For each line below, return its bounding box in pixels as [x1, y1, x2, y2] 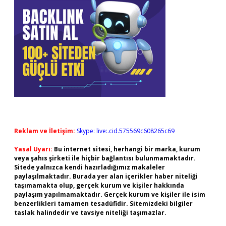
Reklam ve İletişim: [14, 127, 75, 135]
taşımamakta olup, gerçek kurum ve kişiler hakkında [14, 181, 184, 190]
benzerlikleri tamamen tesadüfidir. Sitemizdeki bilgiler [14, 199, 193, 208]
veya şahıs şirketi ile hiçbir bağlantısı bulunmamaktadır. [14, 154, 196, 162]
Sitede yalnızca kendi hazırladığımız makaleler [14, 163, 165, 172]
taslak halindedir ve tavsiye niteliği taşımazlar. [14, 208, 166, 217]
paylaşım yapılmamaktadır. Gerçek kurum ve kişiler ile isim [14, 190, 205, 199]
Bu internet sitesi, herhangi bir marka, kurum [54, 145, 200, 153]
